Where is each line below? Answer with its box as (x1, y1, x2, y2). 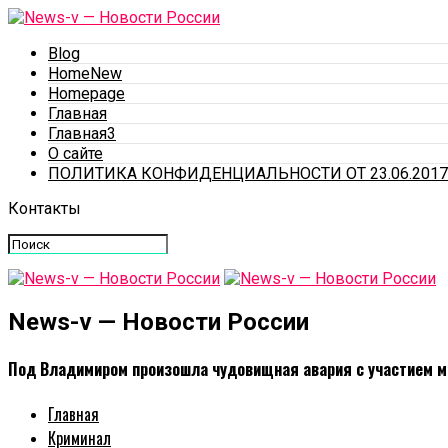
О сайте (48, 144, 103, 163)
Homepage (48, 84, 125, 103)
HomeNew (48, 64, 122, 83)
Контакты (8, 199, 81, 218)
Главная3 (48, 124, 116, 143)
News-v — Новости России (8, 307, 309, 336)
